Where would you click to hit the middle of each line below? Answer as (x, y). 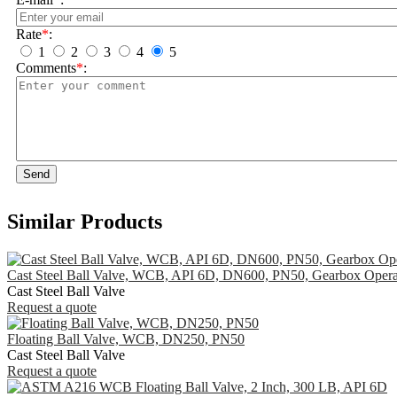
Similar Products (85, 222)
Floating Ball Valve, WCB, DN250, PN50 (126, 339)
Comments (46, 68)
